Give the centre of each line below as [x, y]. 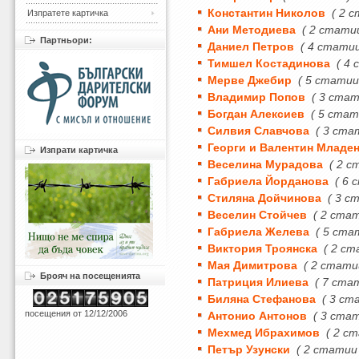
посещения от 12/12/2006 [76, 313]
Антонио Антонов [258, 316]
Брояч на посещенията [90, 276]
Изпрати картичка [79, 150]
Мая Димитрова [253, 265]
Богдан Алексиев [256, 114]
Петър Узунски [249, 349]
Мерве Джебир [250, 80]
